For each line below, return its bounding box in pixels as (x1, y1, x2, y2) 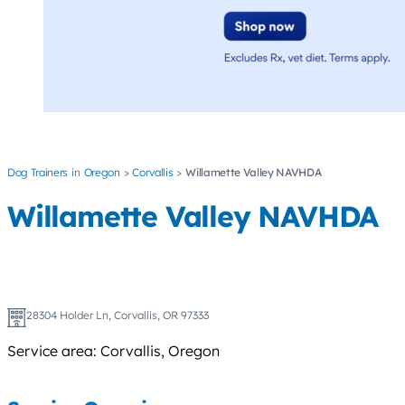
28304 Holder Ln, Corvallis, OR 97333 (25, 308, 209, 323)
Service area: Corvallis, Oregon (7, 341, 220, 360)
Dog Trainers (7, 165, 69, 180)
